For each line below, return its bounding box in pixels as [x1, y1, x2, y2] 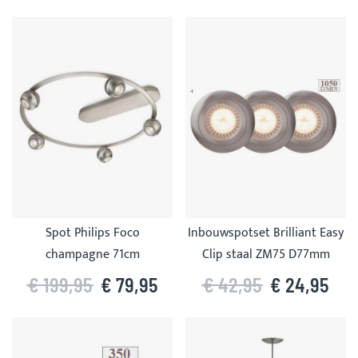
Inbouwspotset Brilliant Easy [188, 222, 344, 244]
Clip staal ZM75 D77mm [201, 244, 330, 265]
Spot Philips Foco [45, 222, 140, 244]
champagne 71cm [45, 244, 140, 265]
